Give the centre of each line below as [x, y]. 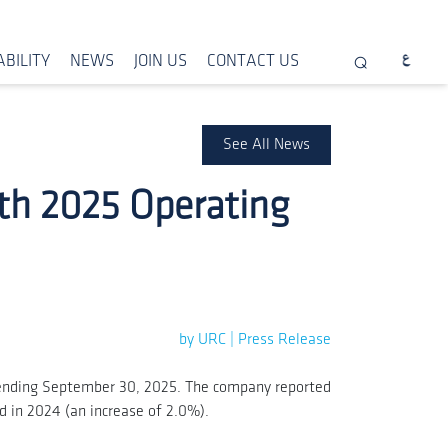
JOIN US [161, 61]
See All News [266, 144]
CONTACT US [253, 61]
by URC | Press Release [255, 339]
